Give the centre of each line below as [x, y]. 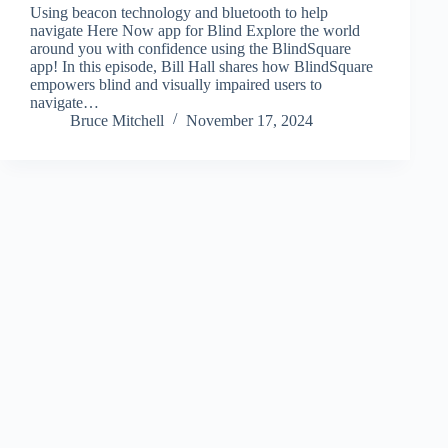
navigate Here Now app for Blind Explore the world [195, 30]
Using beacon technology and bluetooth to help [179, 12]
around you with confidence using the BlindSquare [190, 48]
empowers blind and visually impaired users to [176, 84]
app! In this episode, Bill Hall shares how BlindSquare [201, 66]
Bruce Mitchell [117, 120]
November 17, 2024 [249, 120]
